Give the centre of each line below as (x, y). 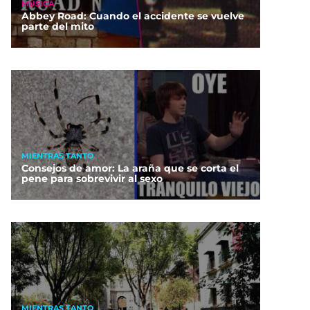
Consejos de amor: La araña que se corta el (130, 168)
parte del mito (58, 27)
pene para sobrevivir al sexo (92, 179)
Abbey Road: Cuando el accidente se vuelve (133, 16)
